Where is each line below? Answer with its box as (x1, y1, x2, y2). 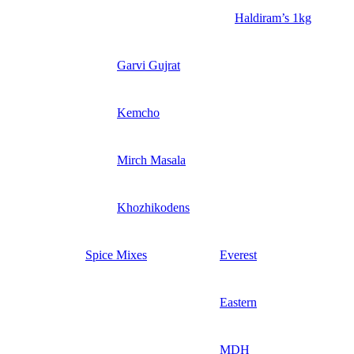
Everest (220, 248, 257, 262)
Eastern (220, 296, 257, 310)
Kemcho (117, 106, 160, 120)
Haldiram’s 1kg (235, 11, 311, 25)
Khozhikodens (117, 201, 190, 215)
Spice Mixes (85, 248, 147, 262)
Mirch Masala (117, 153, 186, 168)
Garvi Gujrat (117, 58, 180, 73)
